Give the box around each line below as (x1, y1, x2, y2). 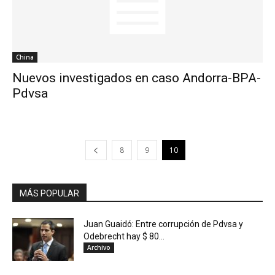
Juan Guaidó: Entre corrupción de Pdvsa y (83, 219, 243, 230)
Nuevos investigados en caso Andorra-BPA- (12, 71, 261, 86)
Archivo (87, 243, 110, 252)
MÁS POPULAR (20, 188, 79, 199)
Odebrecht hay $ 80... (83, 231, 165, 242)
